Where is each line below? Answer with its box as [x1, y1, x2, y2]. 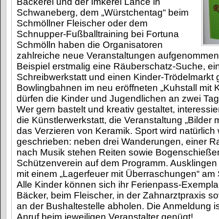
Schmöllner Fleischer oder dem [17, 18, 148, 28]
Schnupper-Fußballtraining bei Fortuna [17, 28, 179, 39]
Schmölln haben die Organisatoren [17, 39, 163, 50]
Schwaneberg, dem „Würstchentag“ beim [17, 7, 189, 18]
